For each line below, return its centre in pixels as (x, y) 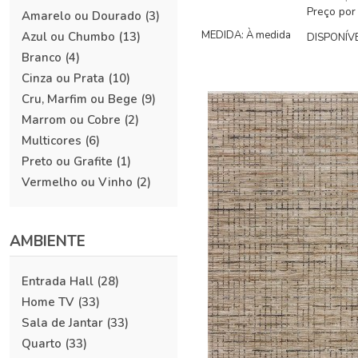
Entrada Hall (58, 281)
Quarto (42, 344)
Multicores (52, 141)
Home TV (48, 302)
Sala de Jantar (62, 323)
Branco (42, 58)
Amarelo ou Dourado (82, 16)
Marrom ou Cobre (71, 120)
